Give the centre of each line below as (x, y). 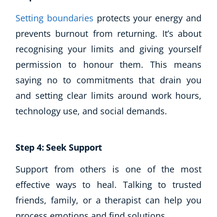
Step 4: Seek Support (59, 147)
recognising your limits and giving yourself (108, 49)
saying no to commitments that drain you (108, 80)
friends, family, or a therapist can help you (108, 200)
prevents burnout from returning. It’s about (108, 34)
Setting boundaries (54, 18)
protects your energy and (147, 18)
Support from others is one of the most (108, 169)
